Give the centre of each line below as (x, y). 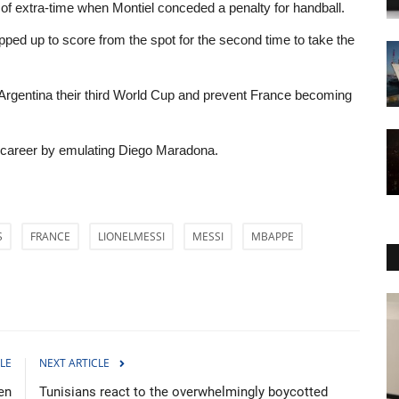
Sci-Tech (98, 309)
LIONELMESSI (131, 236)
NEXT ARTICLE (74, 362)
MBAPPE (273, 236)
